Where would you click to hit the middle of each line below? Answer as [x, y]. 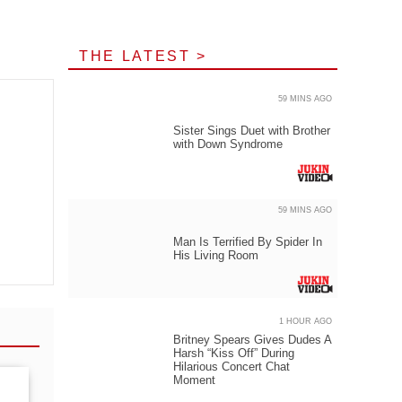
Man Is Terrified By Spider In [248, 242]
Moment [194, 380]
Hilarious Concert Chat [232, 367]
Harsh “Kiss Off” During [234, 353]
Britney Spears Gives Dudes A [252, 340]
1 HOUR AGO [306, 321]
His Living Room [216, 255]
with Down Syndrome [228, 144]
